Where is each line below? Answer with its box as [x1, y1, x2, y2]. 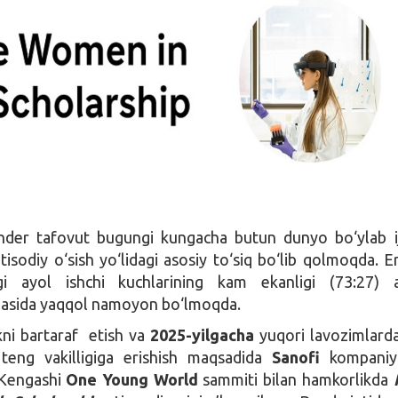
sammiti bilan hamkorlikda [197, 370, 394, 388]
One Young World [66, 370, 198, 388]
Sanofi [271, 347, 320, 366]
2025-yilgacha [150, 325, 255, 344]
